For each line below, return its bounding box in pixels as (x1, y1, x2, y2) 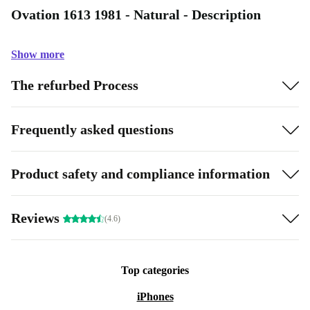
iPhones (136, 291, 174, 302)
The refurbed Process (11, 77, 138, 93)
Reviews (11, 210, 63, 226)
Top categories (121, 264, 189, 276)
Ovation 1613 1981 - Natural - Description (11, 7, 261, 22)
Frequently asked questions (11, 121, 174, 137)
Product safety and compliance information (11, 165, 270, 181)
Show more (11, 48, 64, 60)
